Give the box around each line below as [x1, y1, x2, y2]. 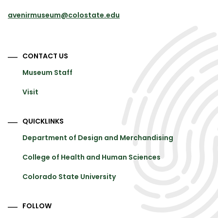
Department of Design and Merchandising [22, 133, 173, 143]
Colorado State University [22, 172, 116, 182]
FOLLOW [22, 201, 52, 211]
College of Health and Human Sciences [22, 152, 161, 163]
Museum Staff [22, 68, 73, 78]
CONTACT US [22, 51, 68, 61]
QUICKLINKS [22, 116, 64, 127]
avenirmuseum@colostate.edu [8, 10, 120, 20]
